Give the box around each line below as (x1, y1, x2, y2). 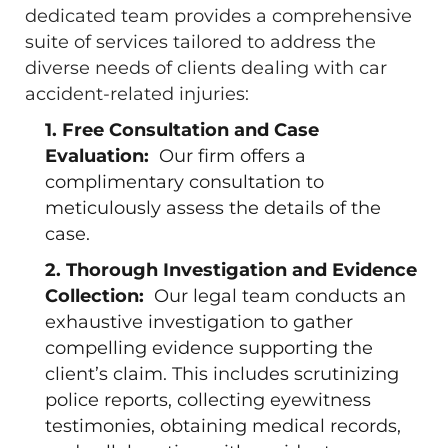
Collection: (45, 285, 154, 307)
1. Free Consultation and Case (45, 119, 319, 141)
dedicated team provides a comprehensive (25, 5, 412, 27)
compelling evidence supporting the (45, 337, 373, 359)
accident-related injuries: (25, 83, 249, 105)
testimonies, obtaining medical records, (45, 415, 401, 437)
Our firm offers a (159, 145, 306, 167)
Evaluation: (45, 145, 159, 167)
